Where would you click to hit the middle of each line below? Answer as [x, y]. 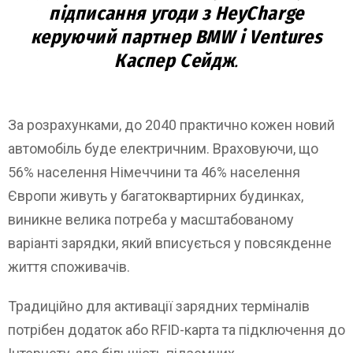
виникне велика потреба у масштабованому [151, 219]
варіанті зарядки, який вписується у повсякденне [170, 243]
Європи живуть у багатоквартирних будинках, [156, 195]
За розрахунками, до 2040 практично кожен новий [171, 124]
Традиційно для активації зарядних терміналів [159, 306]
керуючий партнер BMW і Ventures [176, 37]
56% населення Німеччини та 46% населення [154, 172]
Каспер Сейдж [175, 60]
